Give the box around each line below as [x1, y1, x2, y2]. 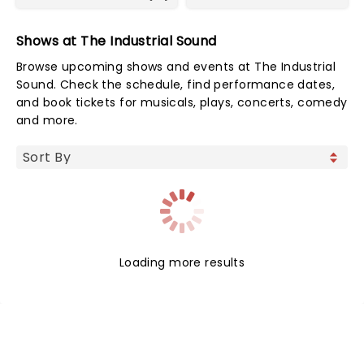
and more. [16, 112, 78, 128]
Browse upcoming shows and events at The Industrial [16, 58, 336, 75]
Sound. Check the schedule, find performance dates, [16, 76, 336, 93]
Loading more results [119, 254, 245, 271]
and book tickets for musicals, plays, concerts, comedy [16, 94, 348, 110]
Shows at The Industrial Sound [16, 32, 217, 50]
